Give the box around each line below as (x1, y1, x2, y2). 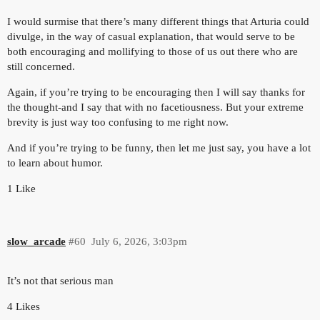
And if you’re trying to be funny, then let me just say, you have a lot (7, 141, 311, 154)
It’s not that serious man (7, 274, 114, 286)
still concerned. (7, 60, 75, 72)
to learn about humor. (7, 156, 103, 169)
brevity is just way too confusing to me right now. (7, 116, 229, 128)
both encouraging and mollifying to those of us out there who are (7, 45, 298, 57)
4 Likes (7, 300, 40, 312)
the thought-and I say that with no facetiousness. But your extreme (7, 101, 304, 113)
